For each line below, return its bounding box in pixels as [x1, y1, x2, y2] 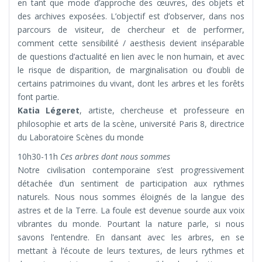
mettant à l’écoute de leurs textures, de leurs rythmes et [18, 245, 244, 257]
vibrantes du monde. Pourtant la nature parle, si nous [18, 218, 244, 230]
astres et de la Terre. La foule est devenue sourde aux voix [18, 205, 244, 216]
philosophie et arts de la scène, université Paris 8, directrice [18, 118, 244, 130]
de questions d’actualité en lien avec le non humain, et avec [18, 51, 244, 63]
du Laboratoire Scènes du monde [18, 132, 144, 143]
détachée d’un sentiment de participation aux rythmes [18, 178, 244, 189]
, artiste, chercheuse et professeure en [80, 105, 245, 116]
